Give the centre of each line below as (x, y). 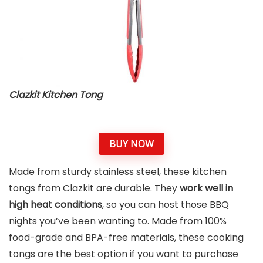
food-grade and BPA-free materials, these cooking (126, 238)
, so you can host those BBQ (166, 205)
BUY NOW (131, 144)
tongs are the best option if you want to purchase (124, 254)
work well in (206, 188)
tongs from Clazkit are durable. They (94, 188)
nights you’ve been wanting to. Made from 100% (118, 221)
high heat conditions (55, 205)
